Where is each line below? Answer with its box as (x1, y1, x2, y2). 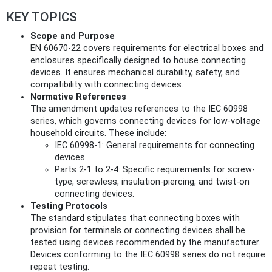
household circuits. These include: (30, 127, 166, 138)
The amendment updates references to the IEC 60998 (30, 103, 248, 114)
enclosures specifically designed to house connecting (30, 55, 246, 66)
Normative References (30, 91, 126, 102)
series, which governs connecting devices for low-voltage (30, 115, 260, 126)
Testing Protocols (30, 200, 107, 211)
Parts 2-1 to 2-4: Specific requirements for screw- (55, 164, 255, 175)
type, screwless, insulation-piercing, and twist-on (55, 176, 250, 187)
